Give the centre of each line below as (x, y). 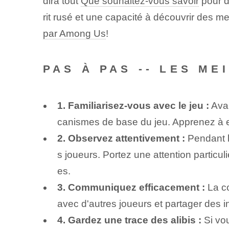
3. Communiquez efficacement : (131, 187)
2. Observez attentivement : (121, 138)
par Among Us (74, 34)
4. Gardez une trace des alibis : (129, 220)
